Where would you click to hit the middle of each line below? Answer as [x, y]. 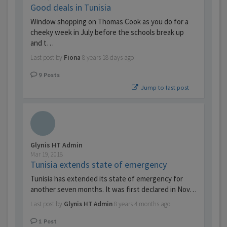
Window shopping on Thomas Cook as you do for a [109, 22]
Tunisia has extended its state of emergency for [107, 179]
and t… [42, 43]
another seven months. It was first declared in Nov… [113, 190]
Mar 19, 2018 [47, 155]
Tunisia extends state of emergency [99, 165]
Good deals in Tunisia [71, 8]
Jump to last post [164, 87]
